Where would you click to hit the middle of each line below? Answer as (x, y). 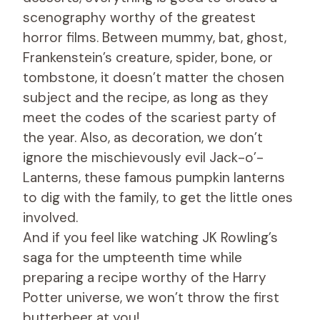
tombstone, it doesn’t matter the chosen (154, 77)
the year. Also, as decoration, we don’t (143, 137)
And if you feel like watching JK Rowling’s (150, 237)
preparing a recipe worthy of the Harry (145, 277)
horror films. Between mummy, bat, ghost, (155, 37)
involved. (50, 217)
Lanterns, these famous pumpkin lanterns (154, 177)
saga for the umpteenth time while (132, 257)
